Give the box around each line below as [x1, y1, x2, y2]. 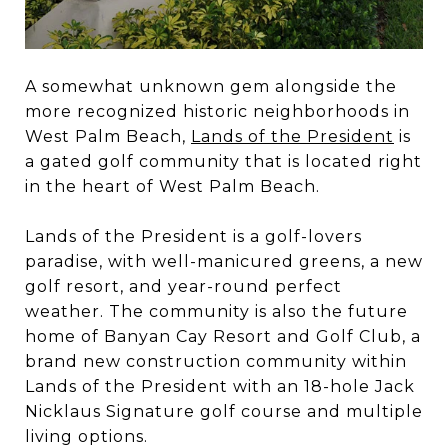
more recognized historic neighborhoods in [25, 101, 410, 121]
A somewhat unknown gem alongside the [25, 76, 397, 96]
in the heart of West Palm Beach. [25, 176, 320, 196]
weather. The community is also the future [25, 301, 408, 321]
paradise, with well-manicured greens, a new [25, 251, 423, 271]
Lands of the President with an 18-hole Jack [25, 376, 415, 396]
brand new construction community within [25, 351, 407, 371]
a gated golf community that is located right [25, 151, 422, 171]
